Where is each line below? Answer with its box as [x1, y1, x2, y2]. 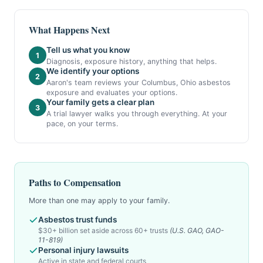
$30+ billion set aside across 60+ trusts [38, 226, 168, 235]
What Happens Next [29, 23, 110, 36]
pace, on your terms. [46, 119, 118, 128]
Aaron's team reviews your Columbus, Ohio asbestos [46, 78, 231, 87]
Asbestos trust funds [38, 215, 117, 224]
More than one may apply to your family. [29, 196, 170, 205]
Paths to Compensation [29, 176, 121, 189]
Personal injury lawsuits [38, 245, 129, 255]
